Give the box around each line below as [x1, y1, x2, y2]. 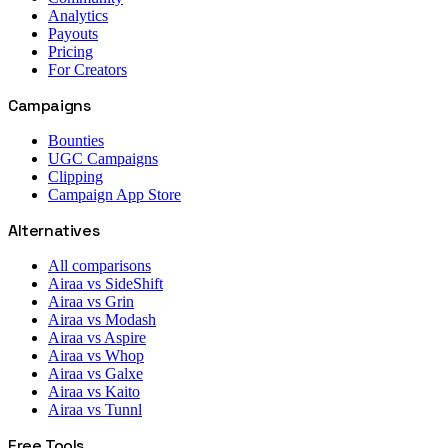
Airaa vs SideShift [48, 275, 163, 293]
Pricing [48, 43, 93, 61]
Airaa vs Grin [48, 293, 134, 311]
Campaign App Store [48, 186, 181, 204]
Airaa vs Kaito [48, 383, 140, 401]
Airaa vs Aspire [48, 329, 146, 347]
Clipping [48, 168, 103, 186]
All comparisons [48, 257, 151, 275]
